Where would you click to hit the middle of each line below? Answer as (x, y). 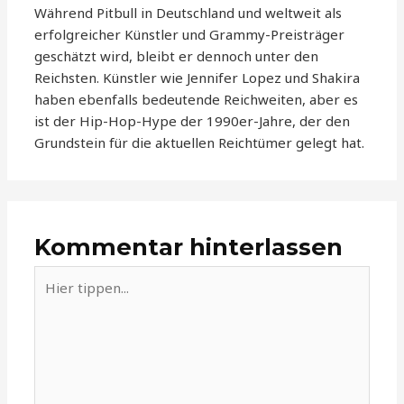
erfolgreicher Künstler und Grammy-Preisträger (190, 35)
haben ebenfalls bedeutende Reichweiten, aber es (197, 100)
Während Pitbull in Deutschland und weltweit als (188, 13)
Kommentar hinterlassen (189, 246)
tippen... (60, 297)
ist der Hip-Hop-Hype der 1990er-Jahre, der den (193, 121)
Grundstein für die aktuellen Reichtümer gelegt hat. (200, 143)
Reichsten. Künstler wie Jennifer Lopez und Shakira (197, 78)
